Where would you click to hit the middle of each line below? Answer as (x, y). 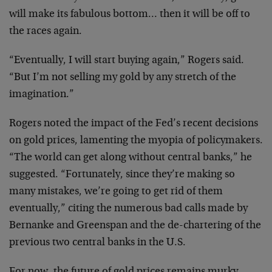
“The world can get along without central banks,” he (131, 158)
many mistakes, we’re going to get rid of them (116, 192)
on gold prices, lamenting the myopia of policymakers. (136, 141)
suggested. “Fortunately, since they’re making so (122, 175)
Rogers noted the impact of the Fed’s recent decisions (134, 124)
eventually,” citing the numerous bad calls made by (128, 209)
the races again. (46, 31)
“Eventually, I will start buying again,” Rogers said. (127, 60)
